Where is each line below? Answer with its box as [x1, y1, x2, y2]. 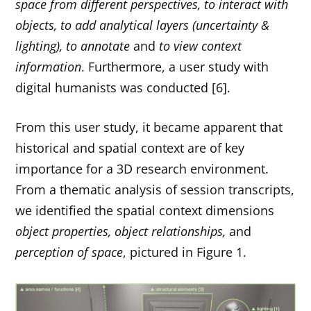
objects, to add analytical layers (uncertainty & [15, 17, 270, 34]
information [15, 58, 82, 76]
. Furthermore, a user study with [81, 58, 269, 76]
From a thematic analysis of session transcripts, [15, 181, 295, 199]
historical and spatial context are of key [15, 140, 245, 157]
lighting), [15, 37, 63, 55]
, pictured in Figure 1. [123, 244, 247, 261]
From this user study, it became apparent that [15, 119, 283, 136]
